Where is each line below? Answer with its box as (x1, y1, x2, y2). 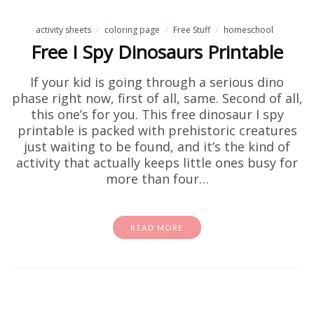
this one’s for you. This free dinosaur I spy (30, 106, 284, 123)
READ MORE (130, 223, 184, 232)
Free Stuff (173, 24, 210, 36)
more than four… (105, 170, 209, 187)
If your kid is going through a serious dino (30, 74, 284, 90)
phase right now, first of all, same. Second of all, (11, 90, 303, 107)
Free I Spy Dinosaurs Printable (31, 39, 283, 64)
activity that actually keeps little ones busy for (16, 154, 298, 171)
